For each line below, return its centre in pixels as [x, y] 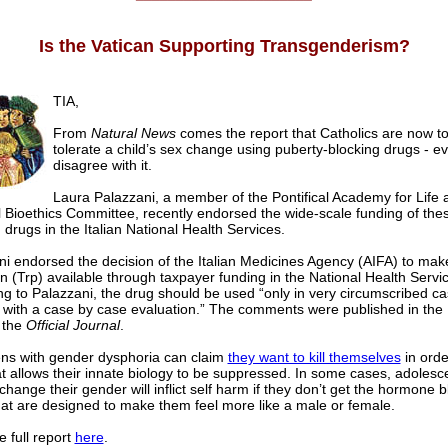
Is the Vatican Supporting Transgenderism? [224, 46]
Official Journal [72, 325]
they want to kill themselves [314, 357]
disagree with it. [102, 165]
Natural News [133, 133]
